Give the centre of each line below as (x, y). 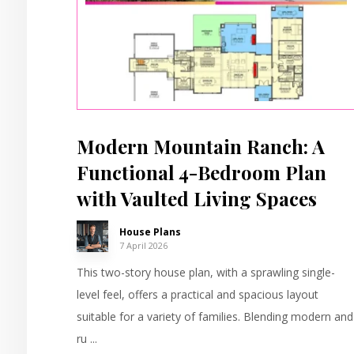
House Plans (151, 232)
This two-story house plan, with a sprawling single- (206, 272)
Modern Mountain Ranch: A (201, 146)
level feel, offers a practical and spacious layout (198, 294)
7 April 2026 (144, 245)
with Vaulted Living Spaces (197, 198)
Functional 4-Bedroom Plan (202, 172)
